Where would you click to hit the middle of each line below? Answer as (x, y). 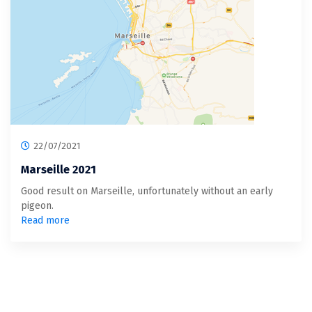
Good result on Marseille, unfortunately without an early (147, 191)
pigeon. (37, 205)
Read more (45, 220)
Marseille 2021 (58, 169)
